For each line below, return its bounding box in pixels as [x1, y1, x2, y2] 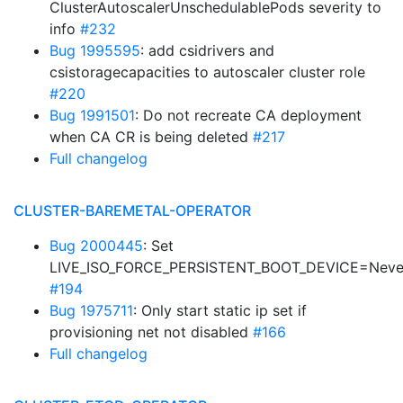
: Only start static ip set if [133, 301, 307, 319]
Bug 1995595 [49, 41, 140, 59]
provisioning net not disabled [49, 323, 253, 341]
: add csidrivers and [140, 41, 274, 59]
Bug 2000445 [49, 237, 143, 255]
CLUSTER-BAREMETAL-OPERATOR [13, 201, 251, 219]
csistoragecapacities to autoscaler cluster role [49, 63, 365, 81]
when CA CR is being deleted [49, 128, 253, 146]
